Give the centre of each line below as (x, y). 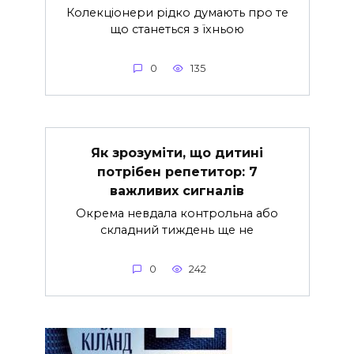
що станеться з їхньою (177, 30)
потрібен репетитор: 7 (177, 171)
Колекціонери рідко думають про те (177, 13)
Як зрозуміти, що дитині (177, 153)
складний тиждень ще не (177, 230)
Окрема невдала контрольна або (177, 214)
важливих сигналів (177, 190)
